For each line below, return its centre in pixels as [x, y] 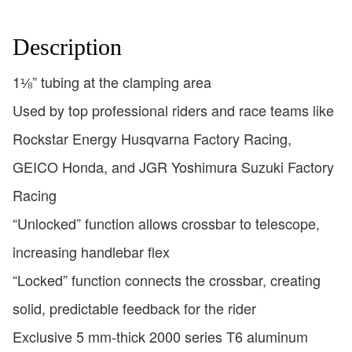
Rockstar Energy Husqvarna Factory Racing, [152, 138]
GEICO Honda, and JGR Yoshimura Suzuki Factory [173, 166]
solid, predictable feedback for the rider [134, 308]
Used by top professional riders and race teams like [173, 110]
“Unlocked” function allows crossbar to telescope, [166, 223]
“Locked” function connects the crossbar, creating [167, 279]
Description [67, 46]
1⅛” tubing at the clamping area [112, 81]
